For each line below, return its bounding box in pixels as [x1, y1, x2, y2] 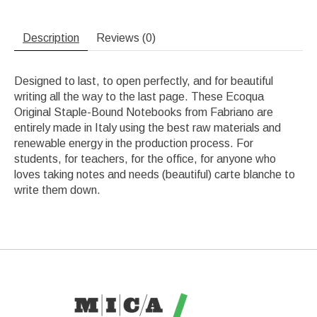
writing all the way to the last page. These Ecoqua [14, 91, 264, 103]
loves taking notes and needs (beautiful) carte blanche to [14, 168, 295, 181]
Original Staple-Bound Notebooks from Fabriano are [14, 106, 273, 119]
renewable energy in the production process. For [14, 137, 253, 150]
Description [23, 32, 79, 45]
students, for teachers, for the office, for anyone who [14, 153, 276, 166]
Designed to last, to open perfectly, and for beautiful [14, 75, 273, 88]
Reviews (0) [96, 32, 156, 45]
